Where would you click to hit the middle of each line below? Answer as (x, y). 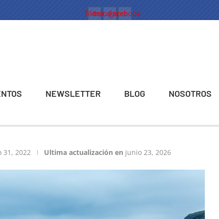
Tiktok (94, 13)
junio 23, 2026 (148, 153)
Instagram (109, 13)
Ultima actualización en (84, 153)
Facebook (125, 13)
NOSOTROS (190, 94)
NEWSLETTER (73, 94)
